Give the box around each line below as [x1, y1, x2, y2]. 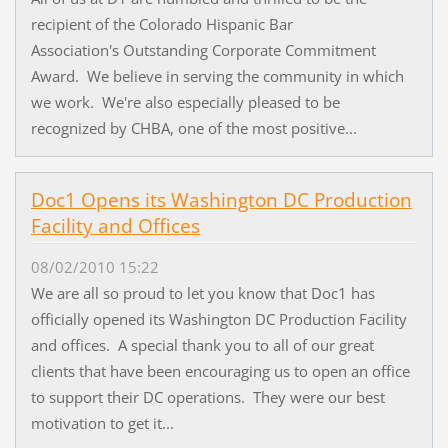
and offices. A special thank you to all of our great [30, 334, 374, 355]
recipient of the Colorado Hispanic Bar [30, 13, 293, 34]
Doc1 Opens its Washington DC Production [30, 187, 412, 214]
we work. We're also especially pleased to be [30, 91, 340, 112]
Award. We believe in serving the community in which [30, 65, 404, 86]
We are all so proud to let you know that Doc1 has [30, 282, 375, 303]
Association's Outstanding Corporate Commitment [30, 39, 376, 60]
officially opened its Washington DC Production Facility [30, 308, 407, 329]
